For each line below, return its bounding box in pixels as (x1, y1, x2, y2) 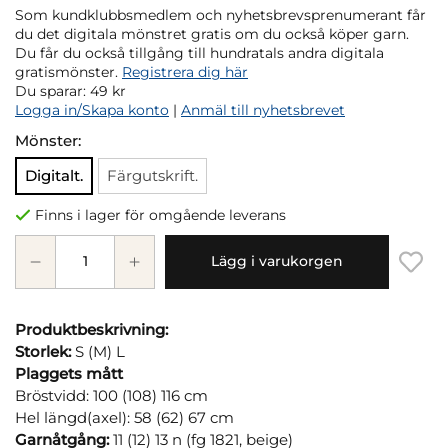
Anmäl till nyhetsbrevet (181, 101, 345, 118)
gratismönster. (15, 63, 122, 80)
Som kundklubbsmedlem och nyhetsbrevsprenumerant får (15, 6, 426, 23)
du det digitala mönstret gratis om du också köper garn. (15, 25, 409, 42)
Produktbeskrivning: (15, 319, 168, 339)
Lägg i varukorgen (211, 253, 343, 270)
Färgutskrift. (107, 165, 198, 185)
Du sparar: (15, 82, 90, 99)
